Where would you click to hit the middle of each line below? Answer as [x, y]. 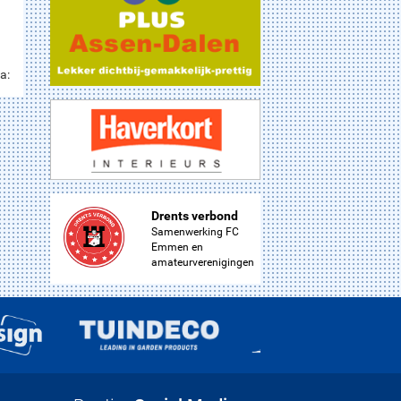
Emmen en [177, 247]
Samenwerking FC [195, 231]
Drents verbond [194, 215]
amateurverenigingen [202, 262]
